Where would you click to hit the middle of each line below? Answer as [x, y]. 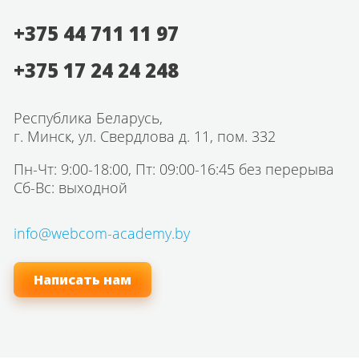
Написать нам [83, 280]
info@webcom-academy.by [102, 233]
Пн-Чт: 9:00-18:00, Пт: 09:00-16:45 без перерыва [174, 169]
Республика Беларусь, [88, 118]
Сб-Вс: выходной [71, 188]
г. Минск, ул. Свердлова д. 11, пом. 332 [145, 136]
